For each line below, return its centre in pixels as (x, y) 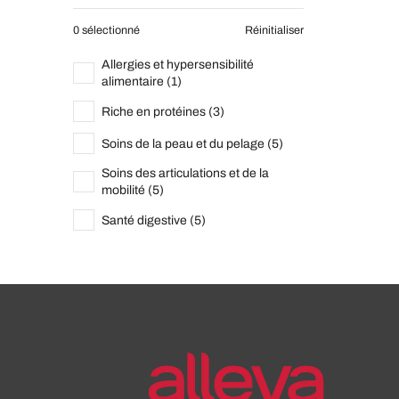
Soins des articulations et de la (185, 173)
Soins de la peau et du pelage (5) (192, 143)
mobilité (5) (133, 190)
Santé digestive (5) (154, 220)
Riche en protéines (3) (163, 111)
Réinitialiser (274, 30)
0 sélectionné (106, 30)
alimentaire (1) (142, 81)
